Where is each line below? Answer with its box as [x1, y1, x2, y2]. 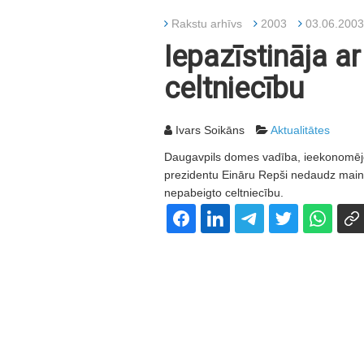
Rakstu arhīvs [171, 17, 242, 30]
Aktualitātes [271, 123, 330, 136]
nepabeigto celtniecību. [164, 186, 284, 199]
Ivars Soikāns [172, 123, 245, 136]
